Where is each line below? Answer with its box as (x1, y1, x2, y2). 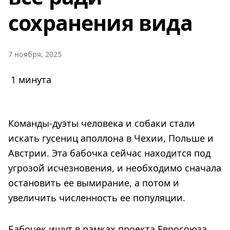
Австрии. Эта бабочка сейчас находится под (8, 146, 210, 159)
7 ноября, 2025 (8, 49, 62, 59)
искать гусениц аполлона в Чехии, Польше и (8, 131, 214, 144)
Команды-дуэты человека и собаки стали (8, 117, 195, 129)
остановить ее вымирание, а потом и (8, 176, 179, 189)
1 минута (11, 73, 51, 86)
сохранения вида (8, 8, 193, 37)
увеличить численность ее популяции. (8, 191, 185, 204)
